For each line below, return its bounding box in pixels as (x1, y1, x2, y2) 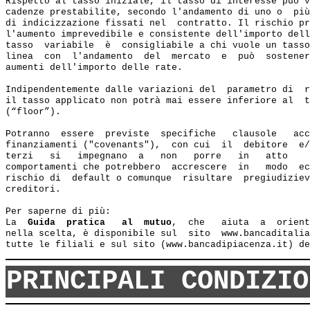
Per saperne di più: (6, 206, 111, 217)
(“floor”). (6, 107, 61, 117)
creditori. (6, 184, 61, 194)
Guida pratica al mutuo (28, 217, 172, 228)
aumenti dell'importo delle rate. (6, 62, 183, 73)
